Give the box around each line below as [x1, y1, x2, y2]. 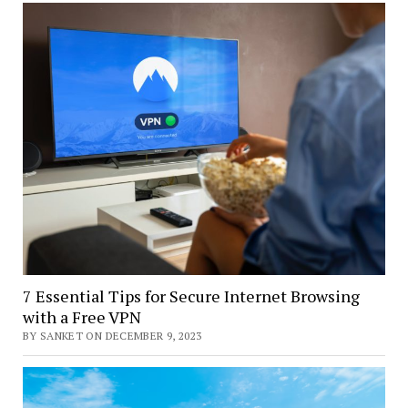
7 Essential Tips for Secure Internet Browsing [22, 285, 360, 308]
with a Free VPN [22, 306, 141, 329]
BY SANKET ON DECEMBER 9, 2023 [22, 329, 202, 343]
